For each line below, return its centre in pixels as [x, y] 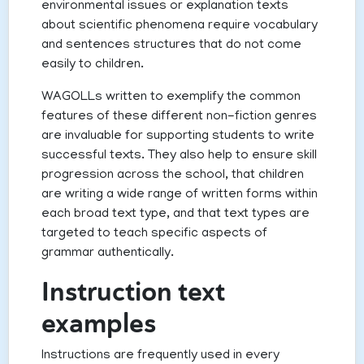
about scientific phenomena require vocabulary [180, 26]
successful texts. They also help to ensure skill [179, 156]
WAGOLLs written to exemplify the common [171, 98]
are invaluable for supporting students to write [178, 137]
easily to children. [93, 65]
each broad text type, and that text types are [175, 215]
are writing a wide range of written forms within [180, 195]
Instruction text [133, 292]
